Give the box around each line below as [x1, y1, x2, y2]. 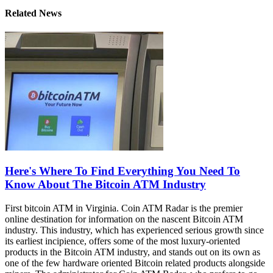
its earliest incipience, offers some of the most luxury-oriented [5, 235, 240, 246]
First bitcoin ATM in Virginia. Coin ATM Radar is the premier [5, 202, 243, 213]
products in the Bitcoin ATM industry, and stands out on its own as [5, 246, 260, 257]
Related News [5, 8, 62, 19]
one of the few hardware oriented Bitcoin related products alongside [5, 257, 265, 268]
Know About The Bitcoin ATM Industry [5, 178, 206, 191]
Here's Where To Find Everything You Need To [5, 165, 240, 178]
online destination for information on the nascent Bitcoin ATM [5, 213, 243, 224]
